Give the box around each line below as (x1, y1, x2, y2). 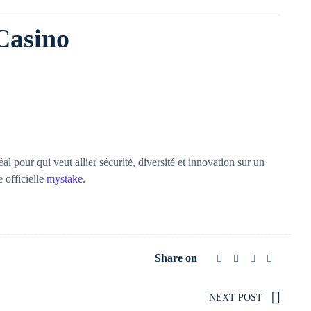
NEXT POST (209, 292, 262, 303)
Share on (155, 252, 197, 264)
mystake (47, 173, 83, 185)
